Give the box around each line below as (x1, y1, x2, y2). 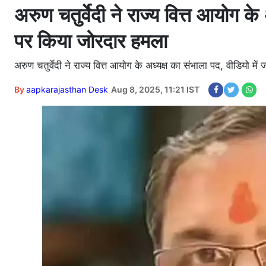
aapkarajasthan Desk (26, 84, 108, 94)
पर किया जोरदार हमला (14, 27, 167, 54)
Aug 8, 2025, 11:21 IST (111, 84, 199, 94)
